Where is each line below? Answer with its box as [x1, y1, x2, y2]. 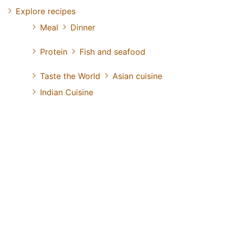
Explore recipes [16, 6, 75, 17]
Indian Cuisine [40, 87, 93, 98]
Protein [40, 47, 67, 57]
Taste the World [40, 71, 100, 82]
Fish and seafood [80, 47, 145, 57]
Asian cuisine [112, 71, 162, 82]
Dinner [70, 22, 95, 33]
